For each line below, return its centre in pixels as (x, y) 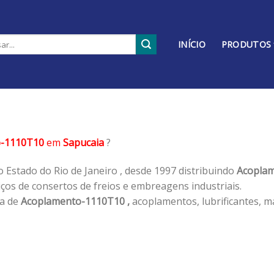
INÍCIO (192, 44)
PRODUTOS (246, 44)
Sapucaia (83, 142)
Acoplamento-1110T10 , (75, 201)
